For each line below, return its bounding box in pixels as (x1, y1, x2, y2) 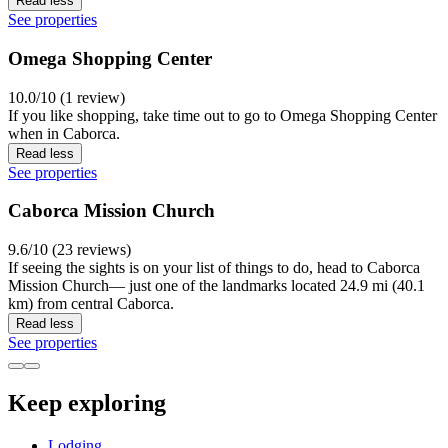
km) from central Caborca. (8, 295, 174, 313)
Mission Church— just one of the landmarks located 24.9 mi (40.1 (8, 277, 425, 295)
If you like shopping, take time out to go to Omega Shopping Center (8, 106, 437, 124)
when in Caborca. (8, 124, 120, 142)
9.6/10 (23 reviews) (8, 241, 131, 259)
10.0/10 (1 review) (8, 88, 125, 106)
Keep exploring (8, 390, 166, 417)
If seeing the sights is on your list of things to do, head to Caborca (8, 259, 420, 277)
